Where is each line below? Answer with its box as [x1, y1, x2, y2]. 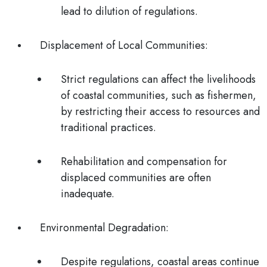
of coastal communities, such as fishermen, [61, 88, 256, 103]
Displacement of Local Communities [40, 38, 205, 53]
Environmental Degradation [40, 220, 166, 235]
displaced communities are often [61, 170, 211, 185]
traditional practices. [61, 120, 156, 135]
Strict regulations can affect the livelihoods [61, 72, 256, 87]
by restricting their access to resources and [61, 104, 260, 119]
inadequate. [61, 186, 114, 201]
